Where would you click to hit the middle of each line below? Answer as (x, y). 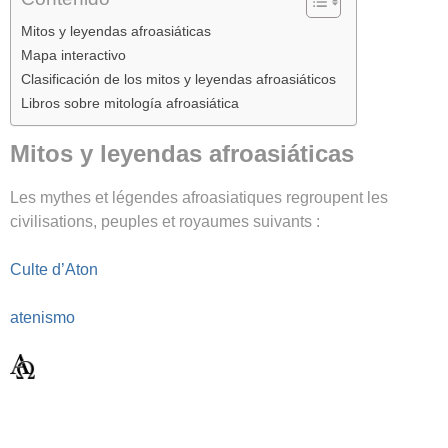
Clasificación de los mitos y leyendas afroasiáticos (178, 78)
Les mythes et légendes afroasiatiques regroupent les (199, 197)
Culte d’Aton (54, 269)
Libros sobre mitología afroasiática (130, 102)
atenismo (42, 317)
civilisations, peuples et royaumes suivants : (165, 221)
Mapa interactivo (73, 54)
